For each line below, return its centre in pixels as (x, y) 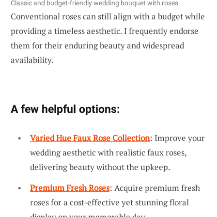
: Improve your (177, 138)
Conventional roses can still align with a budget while (108, 16)
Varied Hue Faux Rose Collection (90, 138)
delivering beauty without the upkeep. (100, 167)
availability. (32, 60)
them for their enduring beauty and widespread (97, 45)
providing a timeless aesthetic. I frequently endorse (105, 31)
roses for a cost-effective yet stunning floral (109, 202)
